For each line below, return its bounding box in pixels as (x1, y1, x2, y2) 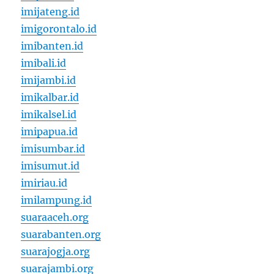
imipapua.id (21, 125, 78, 138)
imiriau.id (21, 177, 68, 190)
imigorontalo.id (21, 23, 97, 35)
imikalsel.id (21, 108, 77, 121)
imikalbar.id (21, 91, 80, 104)
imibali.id (21, 57, 67, 70)
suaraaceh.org (21, 211, 89, 224)
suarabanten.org (21, 228, 102, 241)
